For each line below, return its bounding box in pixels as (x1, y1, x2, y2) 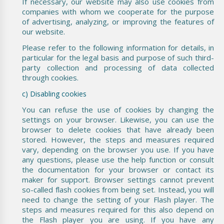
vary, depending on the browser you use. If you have (22, 144, 214, 154)
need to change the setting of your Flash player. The (22, 194, 214, 204)
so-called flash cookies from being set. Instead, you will (22, 184, 214, 194)
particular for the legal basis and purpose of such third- (22, 52, 214, 62)
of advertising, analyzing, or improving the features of (22, 16, 214, 26)
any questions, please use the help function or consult (22, 154, 214, 164)
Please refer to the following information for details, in (22, 42, 214, 52)
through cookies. (22, 72, 78, 82)
